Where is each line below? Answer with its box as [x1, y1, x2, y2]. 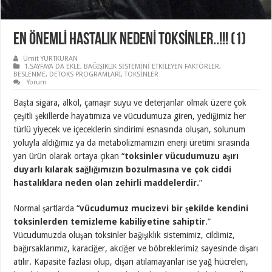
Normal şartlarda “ [13, 203, 80, 213]
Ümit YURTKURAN [23, 54, 78, 63]
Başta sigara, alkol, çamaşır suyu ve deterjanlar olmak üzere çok [13, 97, 247, 107]
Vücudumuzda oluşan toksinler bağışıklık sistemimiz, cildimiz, [13, 229, 236, 240]
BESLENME [13, 70, 46, 78]
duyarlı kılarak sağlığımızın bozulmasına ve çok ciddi [13, 164, 232, 174]
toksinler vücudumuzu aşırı [124, 151, 239, 161]
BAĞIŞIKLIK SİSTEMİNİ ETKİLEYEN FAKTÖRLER [84, 62, 220, 70]
